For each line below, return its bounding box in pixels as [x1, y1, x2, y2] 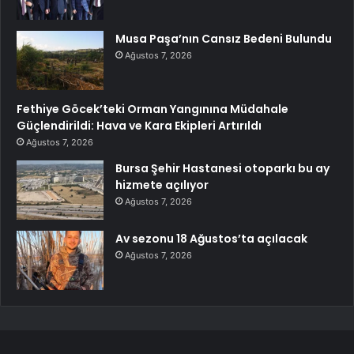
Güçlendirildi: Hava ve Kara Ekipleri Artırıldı [17, 118, 262, 134]
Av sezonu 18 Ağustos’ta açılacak [115, 231, 307, 247]
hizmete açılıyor [115, 177, 209, 194]
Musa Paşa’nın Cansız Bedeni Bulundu [115, 31, 332, 47]
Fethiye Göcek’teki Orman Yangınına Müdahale [17, 101, 288, 118]
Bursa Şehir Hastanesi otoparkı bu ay [115, 160, 330, 177]
